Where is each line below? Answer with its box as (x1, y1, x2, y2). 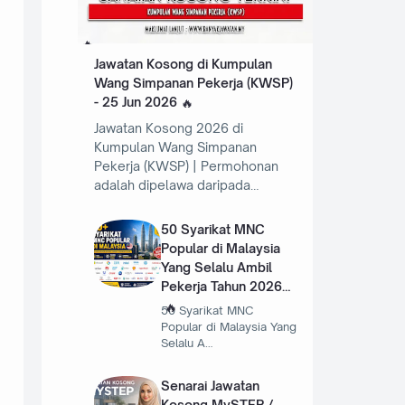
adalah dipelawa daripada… (93, 177, 259, 193)
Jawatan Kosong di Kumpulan (93, 55, 272, 71)
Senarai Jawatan (161, 378, 260, 394)
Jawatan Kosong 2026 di (93, 120, 243, 137)
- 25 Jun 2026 (93, 93, 177, 109)
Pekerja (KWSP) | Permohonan (93, 158, 278, 174)
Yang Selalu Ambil (161, 259, 273, 276)
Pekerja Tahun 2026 (161, 278, 283, 295)
